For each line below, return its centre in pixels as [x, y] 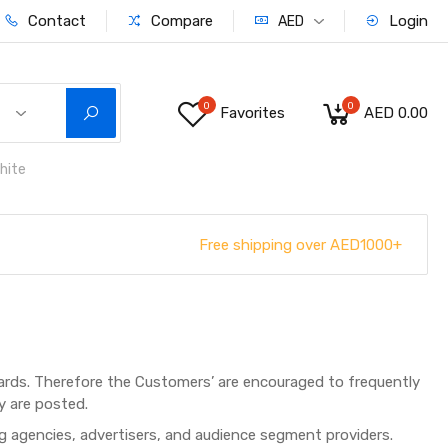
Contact [54, 21]
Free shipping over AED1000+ [300, 244]
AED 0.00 [395, 113]
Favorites [252, 113]
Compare [179, 21]
